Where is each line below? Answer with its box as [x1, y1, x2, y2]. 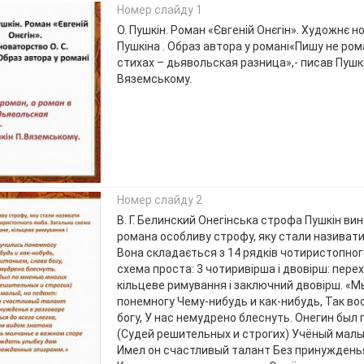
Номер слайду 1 [116, 3, 202, 16]
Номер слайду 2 [116, 193, 202, 206]
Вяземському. [116, 72, 192, 85]
